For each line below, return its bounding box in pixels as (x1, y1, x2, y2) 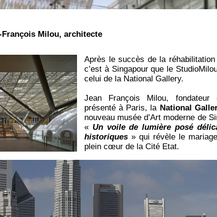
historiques (84, 132, 128, 142)
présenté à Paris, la (84, 103, 160, 113)
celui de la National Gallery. (84, 74, 184, 84)
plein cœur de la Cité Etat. (84, 142, 180, 152)
